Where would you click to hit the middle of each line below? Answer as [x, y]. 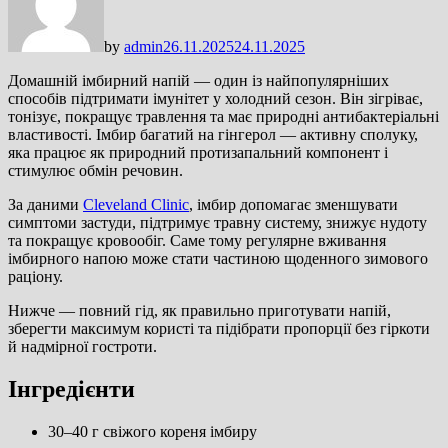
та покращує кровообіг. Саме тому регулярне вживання [197, 240]
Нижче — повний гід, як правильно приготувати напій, [199, 310]
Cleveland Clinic [136, 204]
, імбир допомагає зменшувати [293, 204]
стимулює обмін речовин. [95, 170]
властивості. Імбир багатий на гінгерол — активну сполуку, [213, 134]
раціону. [35, 276]
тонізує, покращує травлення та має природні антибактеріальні [223, 116]
